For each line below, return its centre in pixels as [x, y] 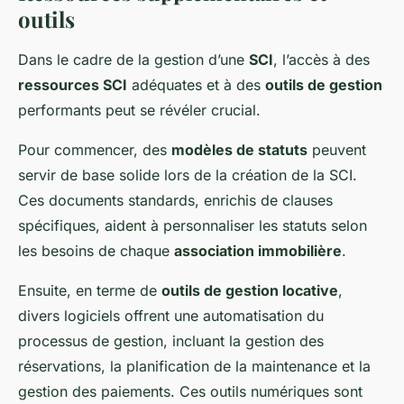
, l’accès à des [321, 59]
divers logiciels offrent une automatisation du [171, 315]
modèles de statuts [239, 149]
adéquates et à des [196, 84]
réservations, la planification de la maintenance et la [194, 366]
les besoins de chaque [96, 250]
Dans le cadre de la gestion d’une [133, 59]
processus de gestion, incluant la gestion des [171, 340]
